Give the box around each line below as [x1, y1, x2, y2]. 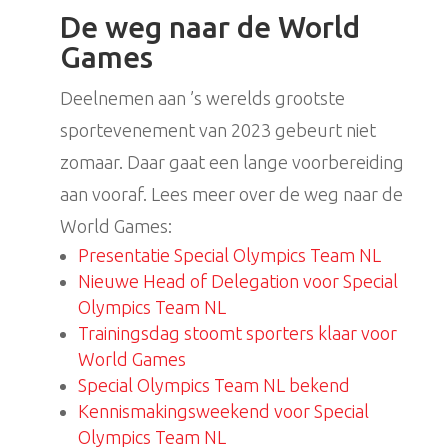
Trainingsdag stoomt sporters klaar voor [77, 323, 397, 344]
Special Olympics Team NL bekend [77, 375, 350, 396]
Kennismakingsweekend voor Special [77, 401, 369, 422]
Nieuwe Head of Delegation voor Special [77, 271, 398, 292]
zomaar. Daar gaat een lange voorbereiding [59, 152, 404, 173]
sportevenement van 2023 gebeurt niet [59, 120, 376, 141]
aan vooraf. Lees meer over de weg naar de [59, 184, 403, 205]
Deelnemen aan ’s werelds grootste [59, 88, 345, 109]
